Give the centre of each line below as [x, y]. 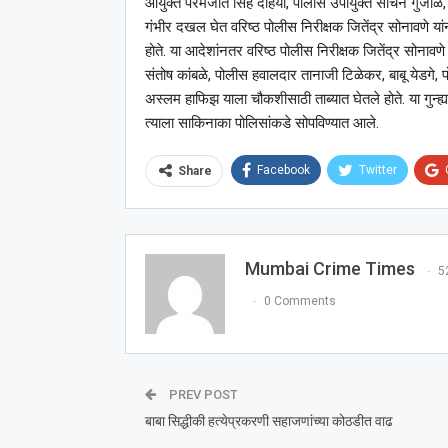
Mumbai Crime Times [329, 269]
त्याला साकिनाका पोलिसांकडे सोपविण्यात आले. [261, 123]
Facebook [283, 170]
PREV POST [201, 395]
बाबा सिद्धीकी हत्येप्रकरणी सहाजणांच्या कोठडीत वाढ [268, 421]
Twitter [377, 170]
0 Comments [299, 300]
